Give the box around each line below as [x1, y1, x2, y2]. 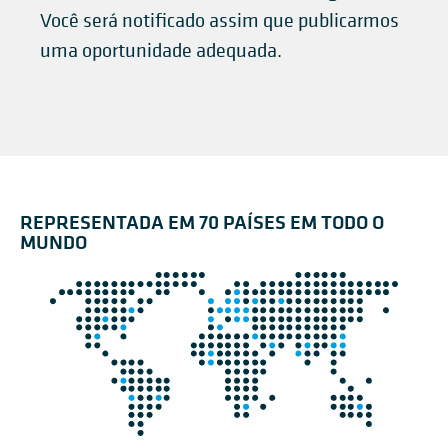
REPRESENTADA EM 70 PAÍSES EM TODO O [20, 208, 384, 235]
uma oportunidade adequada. [40, 38, 282, 63]
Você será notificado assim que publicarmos [40, 8, 399, 33]
